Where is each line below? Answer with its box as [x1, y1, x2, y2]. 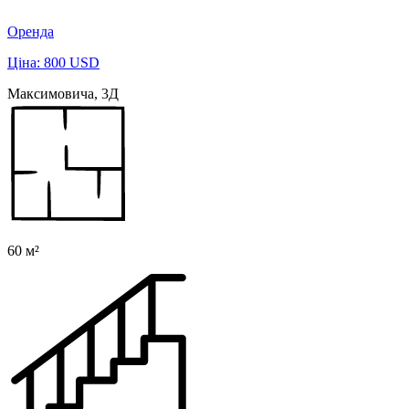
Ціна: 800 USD [7, 55, 100, 71]
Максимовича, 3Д [7, 86, 119, 102]
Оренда [7, 24, 54, 40]
